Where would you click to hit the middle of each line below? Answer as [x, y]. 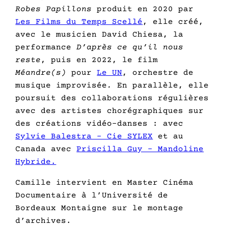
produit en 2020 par [143, 9]
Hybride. [36, 162]
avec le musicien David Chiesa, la [99, 34]
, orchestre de [158, 73]
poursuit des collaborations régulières [112, 98]
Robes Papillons [54, 9]
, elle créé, [173, 22]
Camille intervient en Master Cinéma [105, 182]
